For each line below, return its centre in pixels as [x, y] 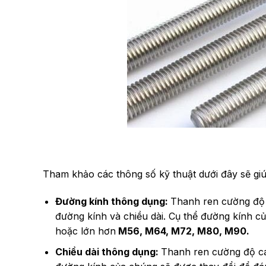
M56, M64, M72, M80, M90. [183, 231]
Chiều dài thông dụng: [108, 251]
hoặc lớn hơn [85, 231]
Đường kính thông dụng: [113, 201]
